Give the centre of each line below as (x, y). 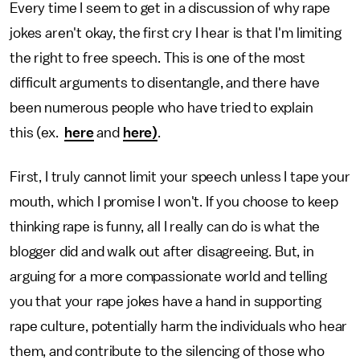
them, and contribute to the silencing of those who (167, 351)
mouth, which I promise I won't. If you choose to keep (174, 202)
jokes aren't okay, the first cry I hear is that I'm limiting (176, 33)
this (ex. (37, 133)
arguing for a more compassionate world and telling (168, 276)
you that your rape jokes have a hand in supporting (166, 301)
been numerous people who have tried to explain (162, 108)
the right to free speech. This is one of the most (158, 58)
